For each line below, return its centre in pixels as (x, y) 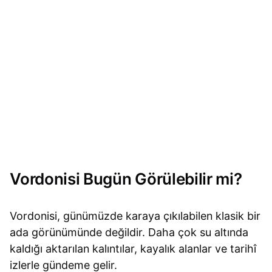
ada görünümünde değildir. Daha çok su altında (129, 232)
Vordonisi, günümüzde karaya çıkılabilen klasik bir (135, 216)
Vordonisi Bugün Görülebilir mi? (126, 179)
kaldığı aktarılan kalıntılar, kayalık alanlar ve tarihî (133, 248)
